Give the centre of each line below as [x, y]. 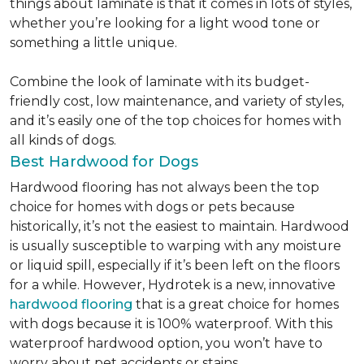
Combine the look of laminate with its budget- [160, 82]
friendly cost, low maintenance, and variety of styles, [177, 101]
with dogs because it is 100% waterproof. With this [171, 324]
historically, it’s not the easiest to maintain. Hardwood [180, 226]
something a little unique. [93, 43]
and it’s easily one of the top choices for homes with [175, 121]
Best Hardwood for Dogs [106, 162]
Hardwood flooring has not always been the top [165, 187]
